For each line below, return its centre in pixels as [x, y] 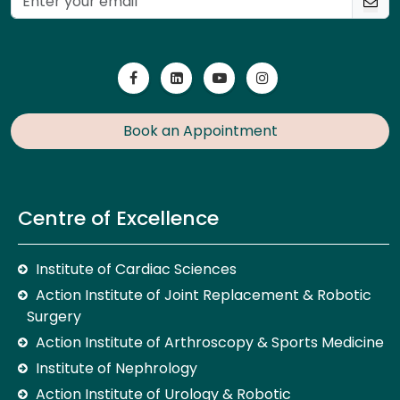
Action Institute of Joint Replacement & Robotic [204, 295]
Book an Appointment [200, 130]
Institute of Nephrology [117, 368]
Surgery [54, 316]
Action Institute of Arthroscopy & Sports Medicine [210, 342]
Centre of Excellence [118, 218]
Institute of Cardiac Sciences [136, 269]
